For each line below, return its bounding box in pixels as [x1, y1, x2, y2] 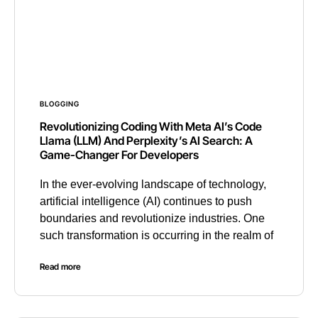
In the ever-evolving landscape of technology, [40, 178, 266, 191]
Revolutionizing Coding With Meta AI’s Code [40, 119, 262, 134]
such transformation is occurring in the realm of [40, 229, 273, 242]
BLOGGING [40, 99, 79, 109]
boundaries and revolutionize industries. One [40, 212, 265, 225]
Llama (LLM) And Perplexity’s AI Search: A [40, 133, 253, 148]
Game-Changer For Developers [40, 148, 199, 163]
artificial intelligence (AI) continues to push [40, 195, 252, 208]
